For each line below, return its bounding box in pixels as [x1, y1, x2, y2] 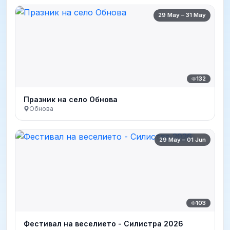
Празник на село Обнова [24, 94, 118, 104]
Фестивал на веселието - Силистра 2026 [24, 219, 183, 228]
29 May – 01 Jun [159, 136, 206, 143]
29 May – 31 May [158, 11, 206, 19]
